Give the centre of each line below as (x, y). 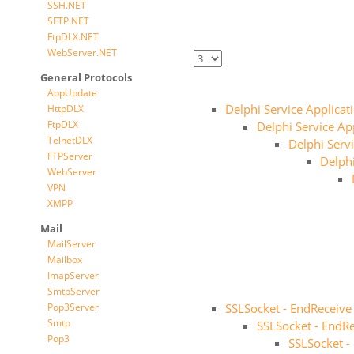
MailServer (72, 244)
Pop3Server (73, 307)
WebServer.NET (82, 53)
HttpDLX (66, 109)
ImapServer (73, 275)
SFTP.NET (68, 21)
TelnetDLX (70, 140)
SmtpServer (73, 291)
